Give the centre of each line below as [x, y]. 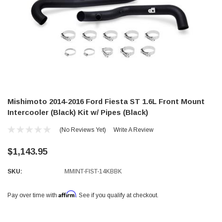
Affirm [67, 194]
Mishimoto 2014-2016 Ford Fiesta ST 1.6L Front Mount [106, 102]
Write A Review [133, 130]
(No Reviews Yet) [83, 130]
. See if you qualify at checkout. [117, 195]
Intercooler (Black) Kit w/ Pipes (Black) [78, 112]
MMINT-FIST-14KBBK [93, 172]
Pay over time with [33, 195]
